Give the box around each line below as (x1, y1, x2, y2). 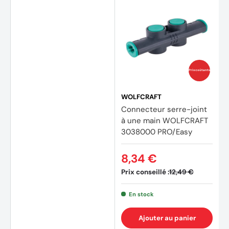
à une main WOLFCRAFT (121, 115, 208, 126)
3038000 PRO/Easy (121, 126, 192, 137)
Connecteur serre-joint (121, 104, 207, 114)
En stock (128, 190, 154, 198)
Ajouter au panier (138, 213, 196, 222)
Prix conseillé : (121, 167, 169, 176)
